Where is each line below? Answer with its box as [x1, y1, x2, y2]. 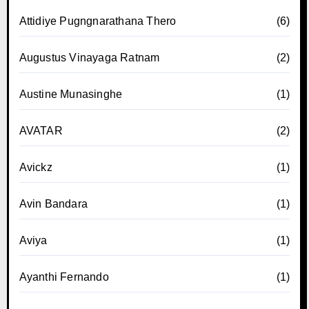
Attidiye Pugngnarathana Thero [19, 14, 177, 27]
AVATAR [19, 124, 63, 137]
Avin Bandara [19, 197, 88, 210]
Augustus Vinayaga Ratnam [19, 51, 160, 63]
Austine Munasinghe [19, 88, 123, 100]
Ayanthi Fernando [19, 270, 109, 283]
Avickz [19, 161, 52, 173]
